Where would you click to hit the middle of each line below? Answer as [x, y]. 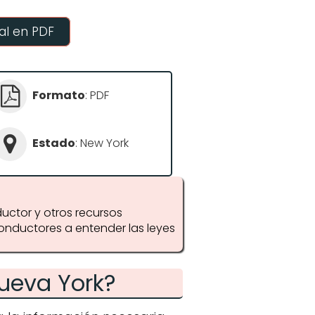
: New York [102, 143]
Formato [59, 96]
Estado [54, 143]
